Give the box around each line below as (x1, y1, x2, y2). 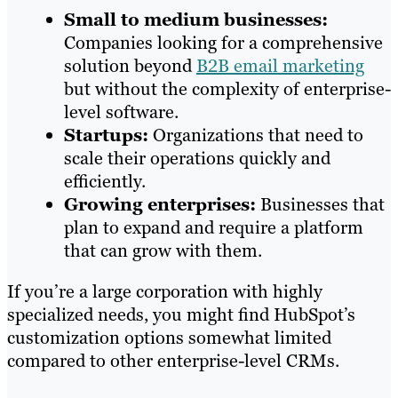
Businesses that (256, 192, 385, 216)
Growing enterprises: (64, 192, 256, 216)
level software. (64, 99, 179, 123)
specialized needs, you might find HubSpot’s (7, 302, 355, 326)
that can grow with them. (64, 238, 262, 262)
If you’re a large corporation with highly (7, 279, 322, 303)
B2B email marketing (196, 53, 364, 77)
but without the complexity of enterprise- (64, 76, 391, 100)
